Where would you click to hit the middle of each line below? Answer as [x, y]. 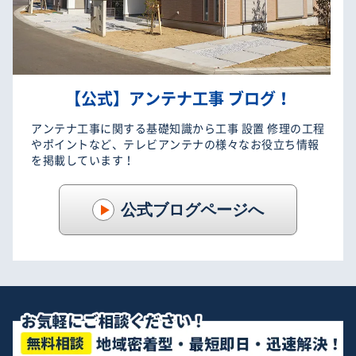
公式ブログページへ [192, 209]
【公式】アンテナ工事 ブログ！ [178, 98]
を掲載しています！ [83, 159]
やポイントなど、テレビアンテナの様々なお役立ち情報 [175, 143]
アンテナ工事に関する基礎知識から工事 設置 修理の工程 [178, 128]
